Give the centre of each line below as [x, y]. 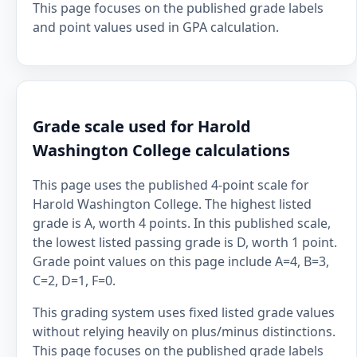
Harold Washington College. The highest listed [172, 204]
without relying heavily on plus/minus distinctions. [184, 331]
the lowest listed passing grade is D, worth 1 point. [185, 242]
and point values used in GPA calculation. [156, 27]
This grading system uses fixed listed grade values [184, 312]
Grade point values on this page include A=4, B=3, [181, 261]
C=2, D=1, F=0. [74, 280]
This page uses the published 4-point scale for [171, 185]
